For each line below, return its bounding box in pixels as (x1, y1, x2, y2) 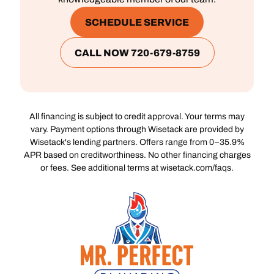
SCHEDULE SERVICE (85, 17, 189, 28)
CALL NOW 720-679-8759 (74, 47, 200, 58)
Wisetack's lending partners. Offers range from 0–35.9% (29, 138, 245, 147)
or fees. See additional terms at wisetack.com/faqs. (40, 163, 234, 173)
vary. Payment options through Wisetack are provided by (30, 125, 244, 135)
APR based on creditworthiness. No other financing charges (23, 150, 251, 160)
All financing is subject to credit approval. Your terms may (29, 112, 245, 122)
